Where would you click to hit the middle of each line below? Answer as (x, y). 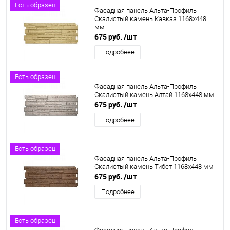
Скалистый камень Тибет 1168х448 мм (154, 167)
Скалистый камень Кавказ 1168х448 (150, 19)
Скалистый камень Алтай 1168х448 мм (154, 95)
